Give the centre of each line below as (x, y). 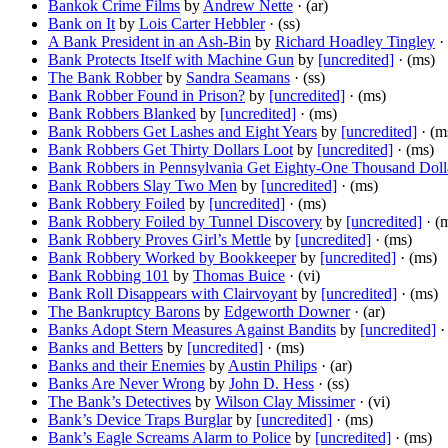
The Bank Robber (105, 78)
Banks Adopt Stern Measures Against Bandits (192, 330)
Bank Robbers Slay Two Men (142, 186)
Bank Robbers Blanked (122, 114)
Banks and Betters (105, 348)
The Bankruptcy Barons (124, 312)
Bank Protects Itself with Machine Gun (171, 60)
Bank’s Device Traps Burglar (140, 420)
